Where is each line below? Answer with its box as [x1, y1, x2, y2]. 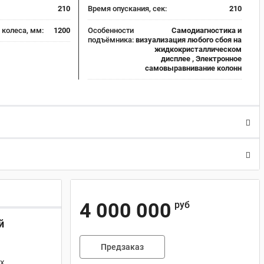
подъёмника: [87, 35, 134, 44]
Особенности [87, 26, 134, 35]
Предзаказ [101, 242, 144, 252]
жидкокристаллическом [154, 45, 242, 54]
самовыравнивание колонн [145, 64, 242, 72]
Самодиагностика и [171, 26, 242, 35]
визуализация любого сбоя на [136, 35, 242, 44]
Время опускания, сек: [87, 4, 167, 13]
